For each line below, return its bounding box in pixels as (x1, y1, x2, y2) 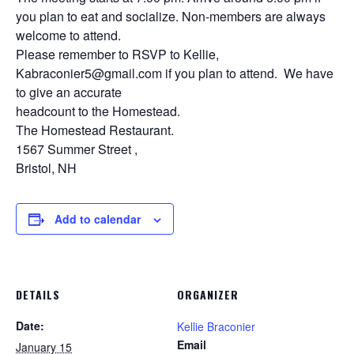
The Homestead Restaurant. (16, 121, 174, 139)
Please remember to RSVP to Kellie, (16, 45, 219, 63)
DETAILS (16, 286, 60, 303)
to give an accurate (16, 83, 122, 101)
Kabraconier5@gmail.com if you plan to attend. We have (16, 64, 333, 82)
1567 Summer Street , (16, 140, 137, 158)
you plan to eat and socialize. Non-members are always (16, 7, 326, 25)
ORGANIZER (177, 286, 239, 303)
